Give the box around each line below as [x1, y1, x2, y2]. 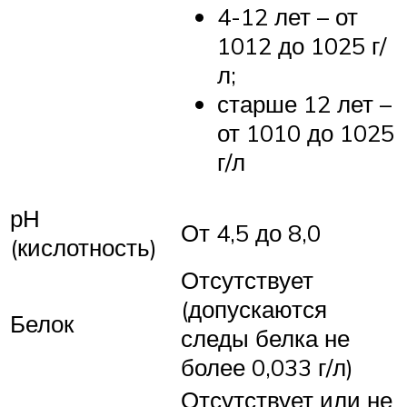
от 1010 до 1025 [217, 118, 394, 148]
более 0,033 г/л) [181, 352, 353, 382]
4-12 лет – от [217, 2, 358, 32]
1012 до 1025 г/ [217, 31, 386, 61]
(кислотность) [10, 232, 157, 262]
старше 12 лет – [217, 89, 392, 119]
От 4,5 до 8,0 [181, 217, 321, 247]
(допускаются [181, 293, 327, 323]
